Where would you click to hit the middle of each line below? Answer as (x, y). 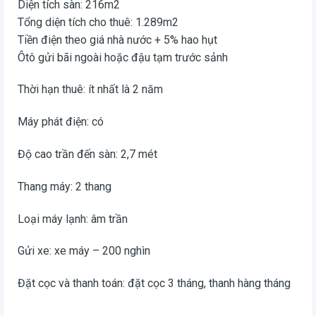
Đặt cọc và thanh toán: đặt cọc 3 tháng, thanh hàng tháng (154, 284)
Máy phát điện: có (61, 122)
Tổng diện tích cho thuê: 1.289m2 (98, 22)
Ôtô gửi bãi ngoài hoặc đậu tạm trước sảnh (123, 57)
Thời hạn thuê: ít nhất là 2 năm (90, 90)
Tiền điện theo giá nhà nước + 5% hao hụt (117, 39)
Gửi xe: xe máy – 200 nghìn (84, 251)
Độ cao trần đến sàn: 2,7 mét (87, 154)
